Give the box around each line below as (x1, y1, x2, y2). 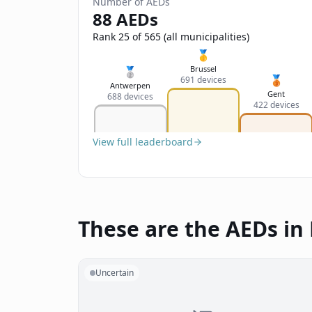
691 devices (180, 74, 226, 86)
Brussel (190, 63, 217, 74)
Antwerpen (110, 80, 151, 91)
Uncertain (95, 267, 134, 279)
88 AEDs (93, 8, 158, 31)
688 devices (107, 91, 154, 102)
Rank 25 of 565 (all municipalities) (93, 30, 249, 43)
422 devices (253, 99, 299, 111)
